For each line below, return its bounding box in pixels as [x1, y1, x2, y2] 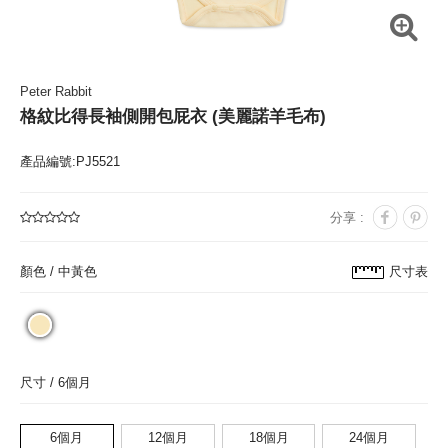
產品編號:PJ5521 [20, 154, 120, 169]
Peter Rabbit [20, 84, 92, 99]
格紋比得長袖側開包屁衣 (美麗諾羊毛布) [20, 107, 326, 126]
